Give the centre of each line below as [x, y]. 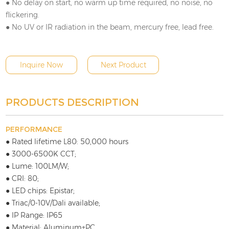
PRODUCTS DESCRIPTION [73, 102]
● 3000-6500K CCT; [41, 154]
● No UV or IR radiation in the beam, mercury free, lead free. [110, 27]
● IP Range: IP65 [34, 215]
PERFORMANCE [34, 130]
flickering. [23, 15]
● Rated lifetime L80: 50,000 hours [67, 142]
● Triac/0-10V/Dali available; [53, 203]
